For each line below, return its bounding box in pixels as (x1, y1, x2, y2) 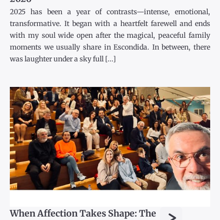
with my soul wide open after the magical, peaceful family (10, 31, 210, 40)
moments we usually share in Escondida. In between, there (10, 43, 210, 52)
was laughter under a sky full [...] (10, 55, 116, 64)
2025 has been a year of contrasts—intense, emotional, (10, 7, 210, 17)
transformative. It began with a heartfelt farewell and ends (10, 19, 210, 28)
